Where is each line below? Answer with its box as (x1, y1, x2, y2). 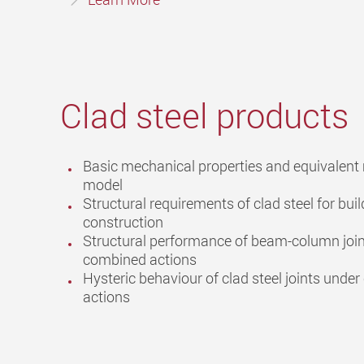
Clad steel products (60, 93, 349, 139)
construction (83, 212, 163, 232)
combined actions (83, 249, 197, 270)
